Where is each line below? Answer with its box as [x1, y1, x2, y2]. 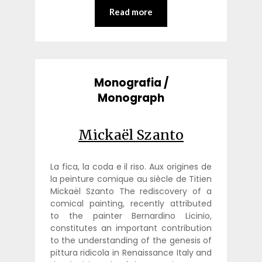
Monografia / [94, 74, 168, 91]
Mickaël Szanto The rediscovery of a [50, 185, 212, 197]
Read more [109, 6, 153, 18]
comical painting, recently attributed [50, 197, 212, 209]
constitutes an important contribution [50, 222, 212, 234]
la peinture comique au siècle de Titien [50, 173, 212, 185]
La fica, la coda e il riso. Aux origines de [50, 160, 212, 173]
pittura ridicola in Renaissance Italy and [50, 246, 212, 258]
